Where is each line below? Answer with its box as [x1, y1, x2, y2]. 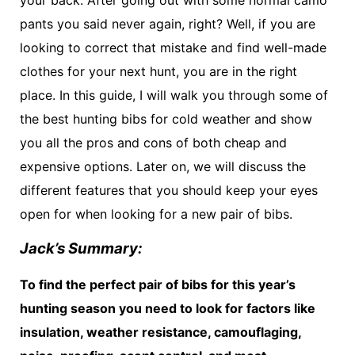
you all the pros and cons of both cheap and [20, 134, 287, 151]
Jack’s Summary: [20, 239, 143, 258]
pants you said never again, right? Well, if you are [20, 15, 315, 32]
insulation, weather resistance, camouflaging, [20, 323, 301, 340]
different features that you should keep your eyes [20, 181, 318, 198]
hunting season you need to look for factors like [20, 300, 315, 316]
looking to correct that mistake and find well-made [20, 39, 326, 55]
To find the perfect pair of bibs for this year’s [20, 276, 296, 292]
